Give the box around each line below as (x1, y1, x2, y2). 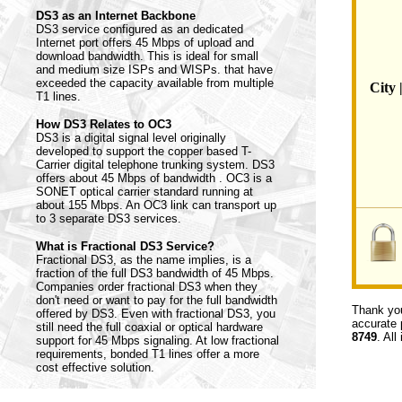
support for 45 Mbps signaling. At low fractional (36, 334, 279, 347)
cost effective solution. (36, 361, 154, 374)
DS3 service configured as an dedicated (36, 22, 243, 36)
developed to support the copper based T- (36, 144, 251, 158)
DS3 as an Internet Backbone (36, 9, 196, 22)
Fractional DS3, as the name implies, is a (36, 253, 251, 267)
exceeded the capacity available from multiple (36, 76, 274, 90)
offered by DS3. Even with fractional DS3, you (36, 307, 275, 320)
